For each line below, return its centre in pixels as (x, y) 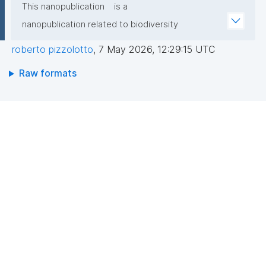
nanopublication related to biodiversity (100, 25)
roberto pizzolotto (53, 50)
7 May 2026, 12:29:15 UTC (157, 50)
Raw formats (47, 73)
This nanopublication (63, 7)
